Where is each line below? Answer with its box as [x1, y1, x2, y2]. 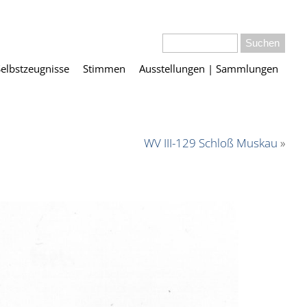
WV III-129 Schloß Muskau [144, 135, 278, 151]
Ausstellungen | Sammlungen [139, 62, 278, 76]
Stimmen [83, 62, 125, 76]
